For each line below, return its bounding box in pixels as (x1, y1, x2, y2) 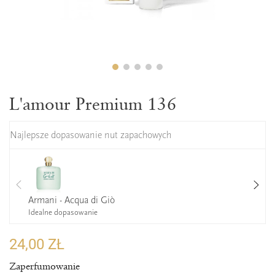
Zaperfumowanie (9, 260, 80, 272)
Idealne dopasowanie (28, 207, 98, 217)
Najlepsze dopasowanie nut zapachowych (10, 130, 171, 141)
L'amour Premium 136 (9, 93, 177, 114)
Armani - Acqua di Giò (28, 195, 115, 206)
